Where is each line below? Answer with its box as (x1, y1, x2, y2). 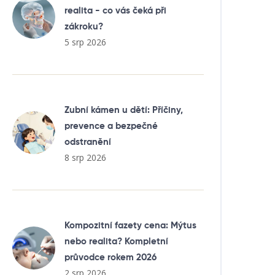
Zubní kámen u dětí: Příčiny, (64, 106, 183, 115)
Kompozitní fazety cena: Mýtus (64, 221, 196, 230)
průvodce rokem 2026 (64, 253, 157, 262)
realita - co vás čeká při (64, 6, 166, 15)
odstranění (64, 137, 111, 147)
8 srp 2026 (64, 152, 106, 163)
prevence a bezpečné (64, 122, 158, 131)
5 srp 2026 (64, 36, 106, 48)
